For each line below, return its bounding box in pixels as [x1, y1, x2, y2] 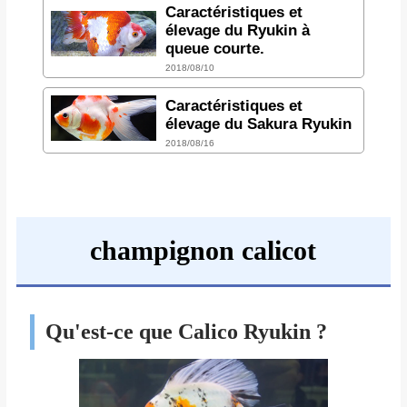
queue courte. [164, 39, 264, 57]
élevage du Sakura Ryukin [164, 114, 352, 133]
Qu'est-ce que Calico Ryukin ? [45, 319, 327, 343]
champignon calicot [90, 234, 317, 265]
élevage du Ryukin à [164, 21, 310, 39]
